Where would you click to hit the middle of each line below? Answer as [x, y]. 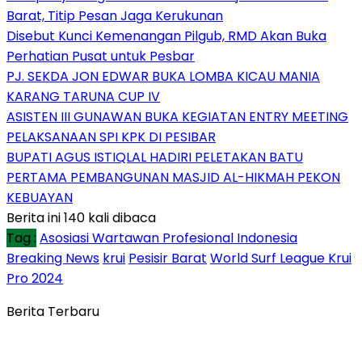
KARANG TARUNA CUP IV [83, 96]
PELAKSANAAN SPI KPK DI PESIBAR [111, 137]
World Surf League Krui [281, 258]
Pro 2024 [35, 278]
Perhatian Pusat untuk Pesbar [101, 56]
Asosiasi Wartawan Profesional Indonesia [168, 238]
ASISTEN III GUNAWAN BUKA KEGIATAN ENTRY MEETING [177, 116]
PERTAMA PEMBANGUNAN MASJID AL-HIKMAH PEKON [173, 177]
